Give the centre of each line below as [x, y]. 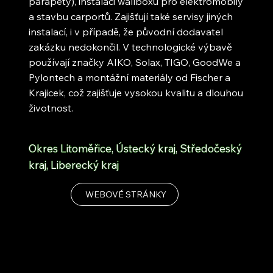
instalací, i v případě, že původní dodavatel [126, 31]
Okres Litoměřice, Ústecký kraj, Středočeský [136, 148]
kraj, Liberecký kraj [74, 165]
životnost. [51, 108]
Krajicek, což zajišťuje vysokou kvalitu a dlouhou [136, 92]
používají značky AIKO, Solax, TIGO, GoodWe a [135, 62]
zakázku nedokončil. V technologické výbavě [131, 47]
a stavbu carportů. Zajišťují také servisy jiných [131, 16]
